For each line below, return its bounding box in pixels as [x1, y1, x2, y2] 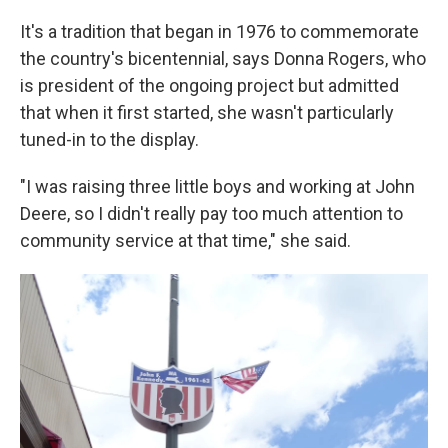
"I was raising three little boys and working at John [20, 176, 415, 198]
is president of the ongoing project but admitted [20, 75, 399, 97]
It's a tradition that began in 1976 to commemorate [20, 21, 419, 43]
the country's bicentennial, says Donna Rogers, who [20, 48, 426, 70]
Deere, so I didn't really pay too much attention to [20, 203, 403, 225]
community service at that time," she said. [20, 230, 351, 252]
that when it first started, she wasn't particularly [20, 102, 394, 124]
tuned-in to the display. [20, 129, 199, 151]
